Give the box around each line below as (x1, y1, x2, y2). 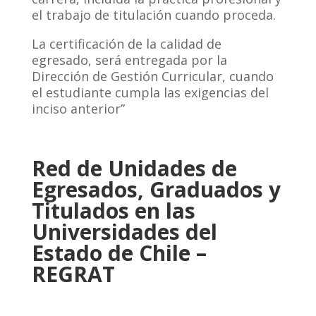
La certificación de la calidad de (31, 35, 221, 53)
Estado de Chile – (31, 238, 207, 268)
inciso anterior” (31, 100, 125, 118)
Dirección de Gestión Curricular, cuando (31, 68, 274, 85)
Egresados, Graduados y (31, 175, 281, 205)
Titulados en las (31, 196, 195, 226)
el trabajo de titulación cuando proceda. (31, 6, 276, 24)
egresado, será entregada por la (31, 51, 227, 69)
